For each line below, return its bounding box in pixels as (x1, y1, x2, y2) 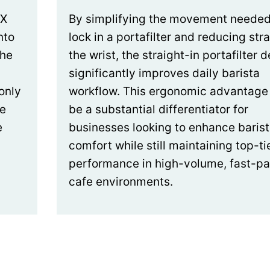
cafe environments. (69, 174, 173, 189)
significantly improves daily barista (69, 66, 260, 80)
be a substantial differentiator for (69, 102, 248, 116)
